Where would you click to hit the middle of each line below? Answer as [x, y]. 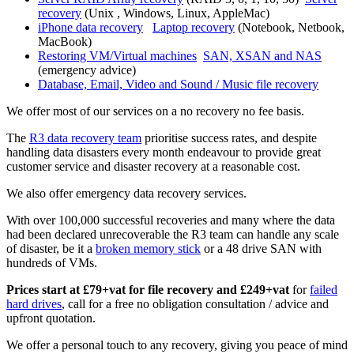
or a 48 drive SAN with [261, 248]
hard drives [34, 303]
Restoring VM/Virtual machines [117, 55]
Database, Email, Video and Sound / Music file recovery [178, 84]
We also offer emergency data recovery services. [126, 193]
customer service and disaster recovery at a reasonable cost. [153, 166]
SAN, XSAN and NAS [262, 55]
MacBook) [65, 41]
